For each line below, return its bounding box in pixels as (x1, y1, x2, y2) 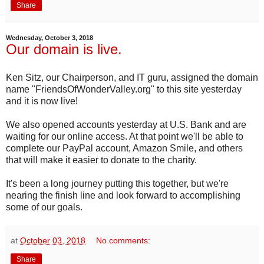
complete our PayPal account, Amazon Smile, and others (6, 143, 243, 153)
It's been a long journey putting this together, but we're (6, 178, 229, 189)
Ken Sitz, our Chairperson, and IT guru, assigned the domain (6, 72, 258, 82)
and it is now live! (6, 95, 78, 106)
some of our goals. (6, 202, 82, 212)
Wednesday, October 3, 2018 (6, 34, 93, 41)
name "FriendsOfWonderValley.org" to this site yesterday (6, 84, 242, 94)
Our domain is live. (6, 41, 122, 57)
